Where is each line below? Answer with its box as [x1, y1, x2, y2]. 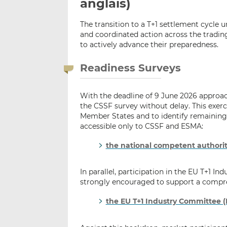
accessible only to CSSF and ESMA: [80, 122, 204, 131]
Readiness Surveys [80, 62, 181, 74]
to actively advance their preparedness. [80, 40, 219, 50]
